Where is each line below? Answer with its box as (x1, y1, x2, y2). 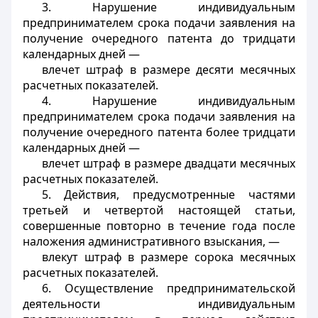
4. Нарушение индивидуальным (41, 93, 295, 109)
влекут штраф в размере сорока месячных (41, 249, 295, 265)
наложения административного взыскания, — (23, 234, 280, 249)
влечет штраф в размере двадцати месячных (41, 155, 295, 171)
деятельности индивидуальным (23, 296, 295, 312)
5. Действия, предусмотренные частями (41, 187, 295, 202)
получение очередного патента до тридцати (23, 31, 295, 46)
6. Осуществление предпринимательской (41, 280, 295, 296)
